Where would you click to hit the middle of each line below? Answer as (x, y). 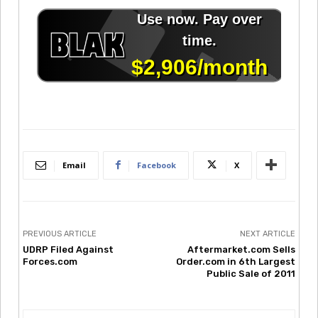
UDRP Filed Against (68, 249)
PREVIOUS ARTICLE (60, 234)
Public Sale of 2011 (251, 273)
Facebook (157, 165)
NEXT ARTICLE (267, 234)
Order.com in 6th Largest (235, 261)
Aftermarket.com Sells (241, 249)
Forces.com (50, 261)
